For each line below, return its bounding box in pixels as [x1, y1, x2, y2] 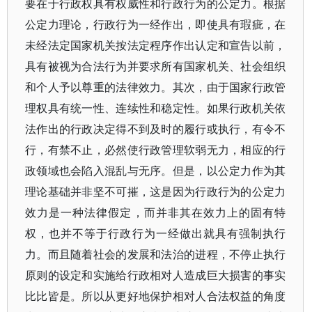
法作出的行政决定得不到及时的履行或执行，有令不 [25, 121, 286, 136]
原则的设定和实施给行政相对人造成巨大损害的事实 [25, 267, 286, 283]
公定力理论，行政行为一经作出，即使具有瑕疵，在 [25, 17, 286, 32]
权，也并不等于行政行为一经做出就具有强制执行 [25, 226, 286, 241]
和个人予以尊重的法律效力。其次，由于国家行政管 [25, 79, 286, 95]
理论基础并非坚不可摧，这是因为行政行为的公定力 [25, 184, 286, 199]
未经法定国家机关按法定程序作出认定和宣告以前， [25, 38, 286, 53]
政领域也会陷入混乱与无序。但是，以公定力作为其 [25, 163, 286, 178]
